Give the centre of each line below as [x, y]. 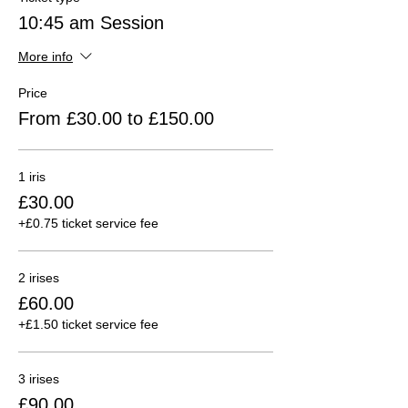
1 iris [32, 176]
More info [46, 57]
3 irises [39, 378]
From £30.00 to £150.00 [116, 118]
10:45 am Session [91, 22]
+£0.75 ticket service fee [88, 223]
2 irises [39, 277]
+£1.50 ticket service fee [88, 324]
